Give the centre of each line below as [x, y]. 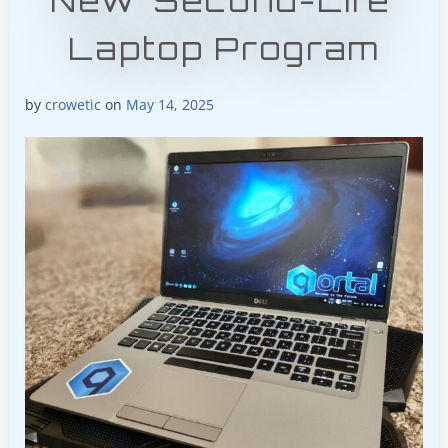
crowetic [73, 104]
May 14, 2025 [170, 104]
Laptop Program [224, 48]
